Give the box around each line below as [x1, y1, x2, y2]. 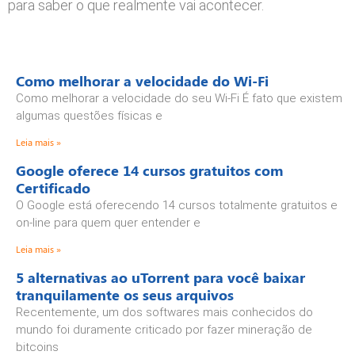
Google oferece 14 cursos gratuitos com [16, 160, 283, 180]
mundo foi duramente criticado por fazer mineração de [16, 322, 312, 337]
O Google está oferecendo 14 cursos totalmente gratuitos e [16, 197, 338, 212]
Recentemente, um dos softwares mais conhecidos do [16, 304, 313, 319]
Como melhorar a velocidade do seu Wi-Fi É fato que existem [16, 90, 342, 105]
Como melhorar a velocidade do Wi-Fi [16, 71, 269, 90]
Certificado [16, 177, 90, 197]
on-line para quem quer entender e [16, 215, 200, 230]
